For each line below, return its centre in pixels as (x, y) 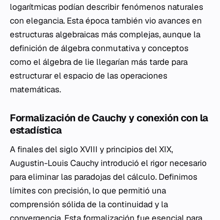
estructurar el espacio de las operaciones (89, 76)
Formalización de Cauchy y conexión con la (109, 118)
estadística (36, 130)
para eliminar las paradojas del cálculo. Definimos (104, 177)
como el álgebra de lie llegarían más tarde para (99, 62)
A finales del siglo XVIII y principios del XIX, (91, 150)
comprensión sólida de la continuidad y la (89, 205)
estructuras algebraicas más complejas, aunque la (105, 35)
